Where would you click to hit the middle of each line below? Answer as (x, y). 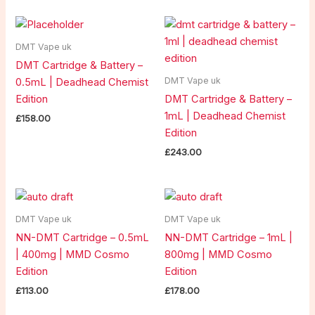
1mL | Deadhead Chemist (225, 116)
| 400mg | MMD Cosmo (73, 255)
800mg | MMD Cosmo (218, 255)
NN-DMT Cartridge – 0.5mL (83, 238)
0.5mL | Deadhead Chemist (82, 82)
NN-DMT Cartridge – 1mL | (229, 238)
